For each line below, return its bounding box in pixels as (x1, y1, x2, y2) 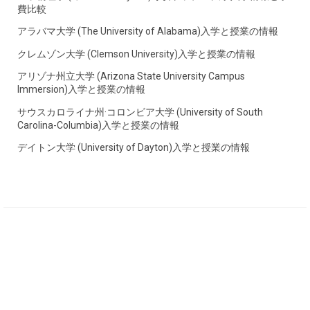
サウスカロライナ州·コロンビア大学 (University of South (17, 106, 263, 118)
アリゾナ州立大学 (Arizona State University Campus (17, 71, 245, 82)
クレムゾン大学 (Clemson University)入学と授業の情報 (17, 48, 255, 60)
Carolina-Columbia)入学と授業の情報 (17, 119, 179, 131)
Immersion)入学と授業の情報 (17, 84, 145, 95)
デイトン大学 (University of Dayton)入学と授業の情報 (17, 142, 250, 154)
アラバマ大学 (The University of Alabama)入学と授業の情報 (17, 26, 278, 37)
